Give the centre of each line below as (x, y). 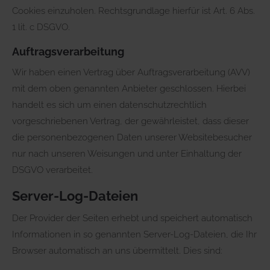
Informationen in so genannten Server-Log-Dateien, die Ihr (134, 234)
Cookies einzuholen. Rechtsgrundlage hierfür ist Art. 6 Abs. (133, 11)
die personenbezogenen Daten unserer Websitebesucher (132, 137)
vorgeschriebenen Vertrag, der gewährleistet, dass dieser (130, 121)
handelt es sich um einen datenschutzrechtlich (109, 105)
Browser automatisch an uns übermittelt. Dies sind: (117, 250)
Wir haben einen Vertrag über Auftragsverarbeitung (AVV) (131, 72)
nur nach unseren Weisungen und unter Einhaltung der (127, 153)
